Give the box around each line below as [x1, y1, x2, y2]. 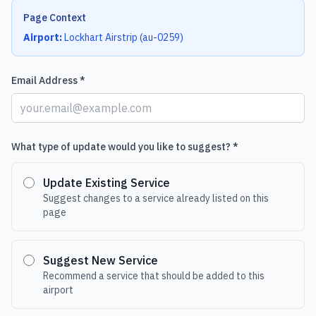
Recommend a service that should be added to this [42, 269, 265, 282]
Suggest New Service [42, 253, 158, 267]
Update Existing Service [42, 176, 170, 190]
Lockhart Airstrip [64, 31, 138, 44]
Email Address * [11, 74, 85, 87]
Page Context [23, 11, 86, 24]
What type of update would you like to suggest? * [11, 140, 238, 153]
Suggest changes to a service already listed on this [42, 192, 269, 205]
